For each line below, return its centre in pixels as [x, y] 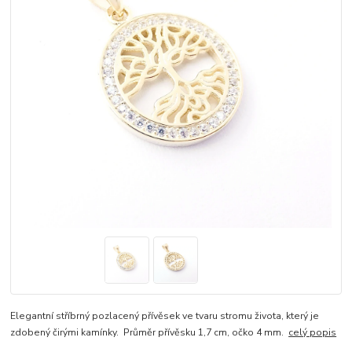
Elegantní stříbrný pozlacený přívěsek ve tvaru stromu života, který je [165, 316]
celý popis [313, 333]
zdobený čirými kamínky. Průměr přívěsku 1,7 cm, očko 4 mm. [150, 333]
